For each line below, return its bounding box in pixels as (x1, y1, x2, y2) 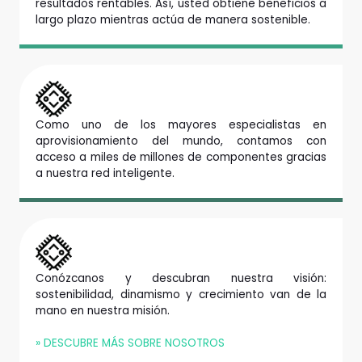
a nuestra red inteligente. (36, 165, 175, 181)
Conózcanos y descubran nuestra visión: (36, 270, 326, 286)
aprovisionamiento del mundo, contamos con (36, 133, 326, 149)
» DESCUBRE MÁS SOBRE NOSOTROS (36, 335, 225, 351)
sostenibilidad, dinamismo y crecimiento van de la (36, 286, 326, 302)
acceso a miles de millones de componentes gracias (36, 149, 326, 165)
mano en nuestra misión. (36, 302, 170, 318)
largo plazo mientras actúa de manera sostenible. (36, 11, 310, 27)
